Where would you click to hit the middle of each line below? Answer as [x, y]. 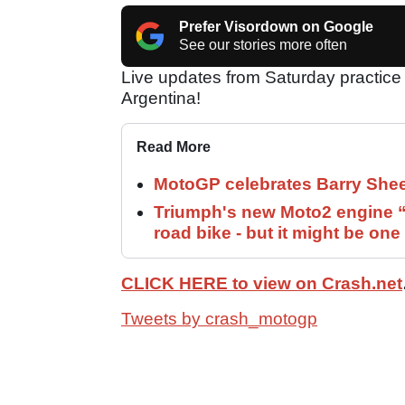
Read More [174, 146]
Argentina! [161, 98]
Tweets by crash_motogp [219, 318]
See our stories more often [263, 44]
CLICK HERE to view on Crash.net [262, 283]
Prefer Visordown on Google [276, 26]
